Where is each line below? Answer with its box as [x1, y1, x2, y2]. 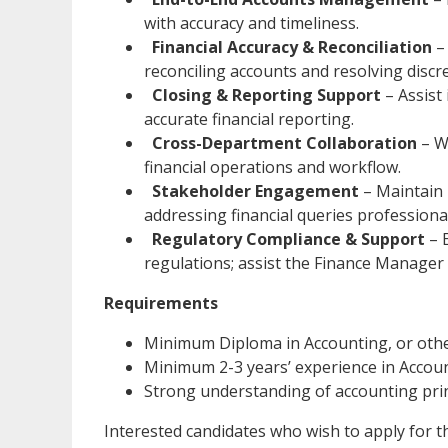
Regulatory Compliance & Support [152, 227, 425, 250]
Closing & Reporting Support [152, 83, 381, 106]
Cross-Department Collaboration [152, 131, 417, 154]
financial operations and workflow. [144, 155, 401, 178]
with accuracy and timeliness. [144, 11, 359, 34]
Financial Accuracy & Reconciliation [152, 35, 432, 58]
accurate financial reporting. [144, 107, 354, 130]
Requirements [104, 291, 218, 314]
